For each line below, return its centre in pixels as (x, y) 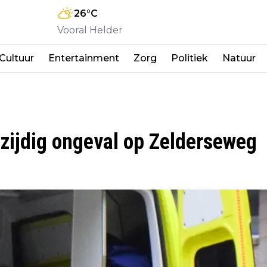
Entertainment (84, 58)
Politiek (190, 58)
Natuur (239, 58)
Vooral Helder (90, 30)
